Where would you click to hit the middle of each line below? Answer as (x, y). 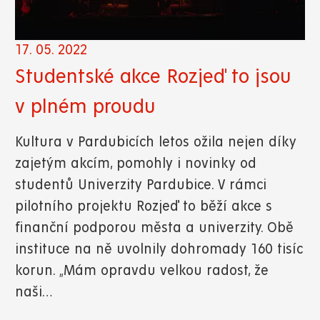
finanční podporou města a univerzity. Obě (154, 229)
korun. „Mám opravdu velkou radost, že (142, 271)
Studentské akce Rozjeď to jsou (153, 77)
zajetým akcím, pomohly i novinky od (136, 164)
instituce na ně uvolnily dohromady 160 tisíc (159, 250)
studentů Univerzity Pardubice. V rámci (141, 186)
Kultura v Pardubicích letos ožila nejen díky (156, 143)
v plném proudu (85, 107)
